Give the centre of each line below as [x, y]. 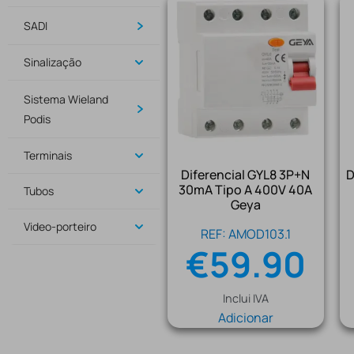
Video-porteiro [60, 226]
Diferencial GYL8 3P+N [246, 174]
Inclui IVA [245, 298]
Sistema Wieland [66, 99]
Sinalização [53, 62]
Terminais [48, 155]
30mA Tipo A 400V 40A [246, 189]
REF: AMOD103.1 [245, 233]
